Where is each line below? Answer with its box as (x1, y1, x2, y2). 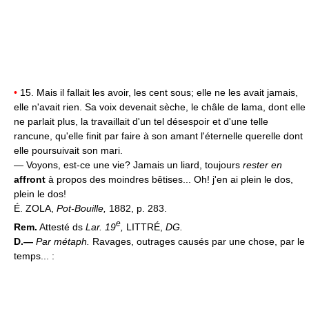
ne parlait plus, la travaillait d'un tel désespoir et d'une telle (14, 115, 268, 127)
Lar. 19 (86, 221, 116, 232)
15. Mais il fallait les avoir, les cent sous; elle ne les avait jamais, (17, 86, 298, 98)
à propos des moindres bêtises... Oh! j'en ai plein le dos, (46, 173, 293, 185)
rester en (243, 159, 282, 170)
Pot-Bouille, (57, 202, 109, 214)
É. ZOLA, (14, 202, 57, 214)
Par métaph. (36, 235, 92, 247)
